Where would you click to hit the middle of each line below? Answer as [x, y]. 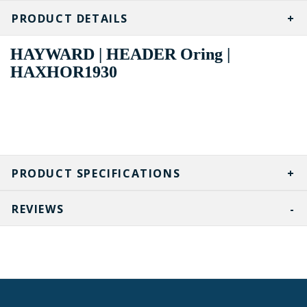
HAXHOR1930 [64, 72]
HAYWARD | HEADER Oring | [120, 54]
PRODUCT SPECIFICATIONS [96, 174]
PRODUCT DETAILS [70, 19]
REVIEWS [38, 209]
